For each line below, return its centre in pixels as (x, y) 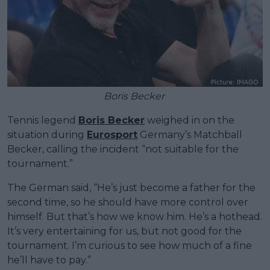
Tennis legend (43, 120)
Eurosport (112, 134)
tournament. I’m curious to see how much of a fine (130, 245)
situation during (47, 134)
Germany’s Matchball (190, 134)
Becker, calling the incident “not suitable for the (123, 149)
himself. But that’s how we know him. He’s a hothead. (135, 216)
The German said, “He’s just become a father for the (131, 187)
